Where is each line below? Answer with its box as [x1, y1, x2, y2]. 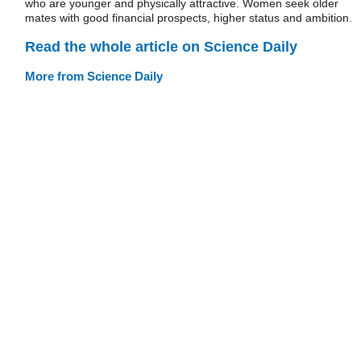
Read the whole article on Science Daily [25, 38, 297, 55]
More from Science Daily [25, 68, 163, 83]
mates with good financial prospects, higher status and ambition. [25, 11, 352, 24]
